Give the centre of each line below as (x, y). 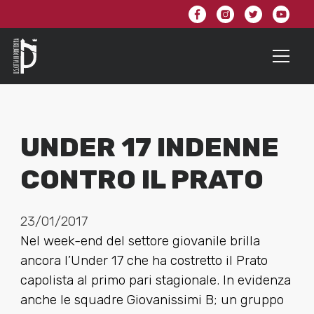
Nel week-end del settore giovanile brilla (140, 241)
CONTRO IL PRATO (142, 180)
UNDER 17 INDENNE (149, 148)
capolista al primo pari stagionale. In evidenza (155, 280)
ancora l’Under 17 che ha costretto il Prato (144, 261)
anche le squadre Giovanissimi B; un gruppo (152, 300)
